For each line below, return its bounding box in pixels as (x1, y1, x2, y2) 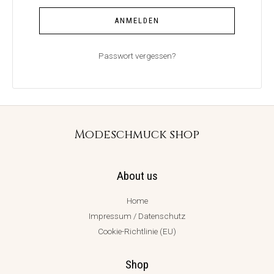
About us (116, 168, 158, 183)
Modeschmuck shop (75, 127, 199, 143)
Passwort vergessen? (98, 50, 176, 61)
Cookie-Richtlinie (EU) (98, 226, 176, 236)
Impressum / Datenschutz (89, 210, 185, 221)
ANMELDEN (114, 15, 160, 25)
